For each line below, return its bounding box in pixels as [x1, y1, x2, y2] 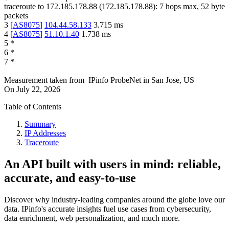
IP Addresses [25, 129, 66, 138]
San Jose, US [151, 76, 194, 85]
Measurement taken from [4, 76, 84, 85]
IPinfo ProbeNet [88, 76, 143, 85]
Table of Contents [4, 102, 61, 111]
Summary [25, 120, 56, 129]
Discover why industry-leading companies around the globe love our [4, 195, 225, 204]
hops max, [164, 2, 201, 11]
